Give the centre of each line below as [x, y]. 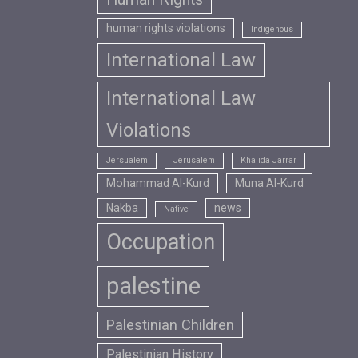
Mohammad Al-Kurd [157, 183]
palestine [153, 286]
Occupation [160, 242]
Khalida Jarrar [268, 160]
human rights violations [165, 28]
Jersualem [127, 160]
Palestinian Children [170, 324]
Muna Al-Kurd [269, 183]
